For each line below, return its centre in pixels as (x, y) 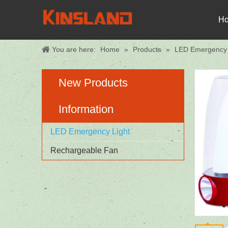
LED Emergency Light (90, 132)
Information (86, 109)
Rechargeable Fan (84, 150)
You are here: (74, 49)
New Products (93, 83)
